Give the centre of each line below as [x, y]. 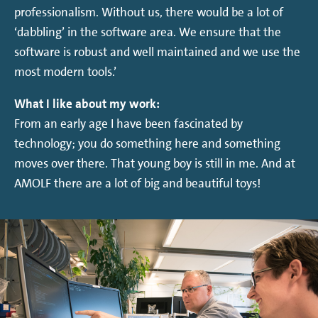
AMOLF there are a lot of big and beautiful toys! [137, 183]
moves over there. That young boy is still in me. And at [155, 163]
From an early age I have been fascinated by [128, 123]
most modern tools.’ [65, 71]
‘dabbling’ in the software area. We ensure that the [148, 32]
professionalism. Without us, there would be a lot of [149, 12]
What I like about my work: [87, 103]
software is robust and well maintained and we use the [157, 51]
